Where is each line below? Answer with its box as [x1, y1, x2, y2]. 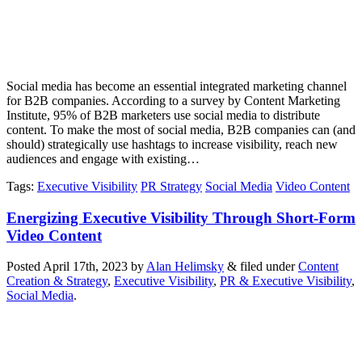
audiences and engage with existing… [6, 151, 200, 166]
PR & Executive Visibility [220, 274, 351, 288]
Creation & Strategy [6, 274, 107, 288]
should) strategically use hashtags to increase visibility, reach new [6, 137, 338, 151]
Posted [6, 259, 43, 274]
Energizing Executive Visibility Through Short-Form [6, 208, 356, 226]
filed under [237, 259, 298, 274]
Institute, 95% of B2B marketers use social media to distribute [6, 107, 320, 122]
